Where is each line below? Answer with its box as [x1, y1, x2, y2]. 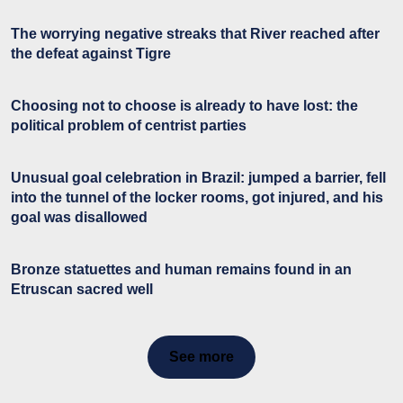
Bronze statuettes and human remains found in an [11, 261, 352, 277]
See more [169, 348, 234, 364]
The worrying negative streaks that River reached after [11, 25, 380, 41]
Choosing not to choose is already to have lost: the [11, 97, 358, 113]
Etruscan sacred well [11, 281, 153, 297]
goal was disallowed [11, 209, 148, 225]
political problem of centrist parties [11, 117, 246, 133]
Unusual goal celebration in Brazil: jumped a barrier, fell [11, 169, 386, 185]
